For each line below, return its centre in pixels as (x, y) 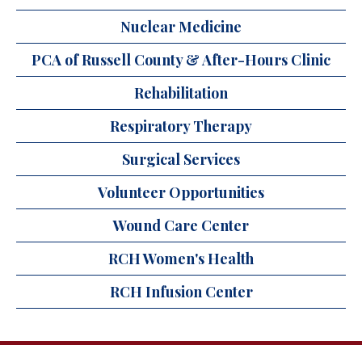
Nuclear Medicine (181, 26)
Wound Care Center (181, 225)
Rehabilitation (181, 93)
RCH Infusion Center (181, 291)
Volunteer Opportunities (181, 192)
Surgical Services (181, 159)
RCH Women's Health (181, 258)
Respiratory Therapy (181, 126)
